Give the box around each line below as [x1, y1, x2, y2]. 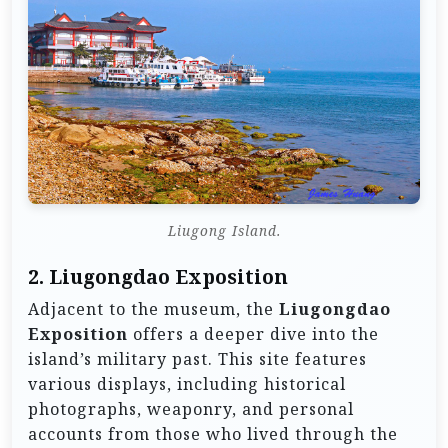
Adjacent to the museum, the [28, 298, 279, 321]
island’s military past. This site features [28, 348, 367, 371]
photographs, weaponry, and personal [28, 398, 354, 421]
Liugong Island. [167, 221, 281, 241]
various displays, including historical [28, 373, 346, 396]
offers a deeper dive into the [128, 323, 379, 346]
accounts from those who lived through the [28, 423, 398, 446]
